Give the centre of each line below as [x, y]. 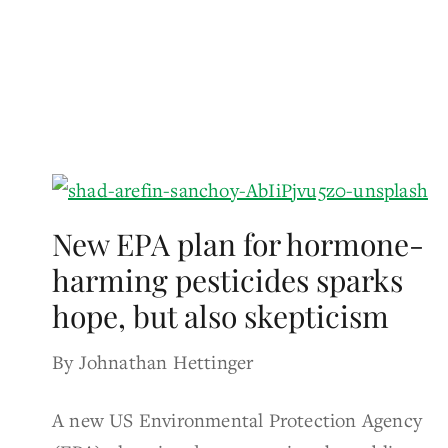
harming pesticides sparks [227, 279]
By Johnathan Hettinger [153, 361]
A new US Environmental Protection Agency [237, 419]
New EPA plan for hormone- [238, 243]
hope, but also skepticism [220, 315]
